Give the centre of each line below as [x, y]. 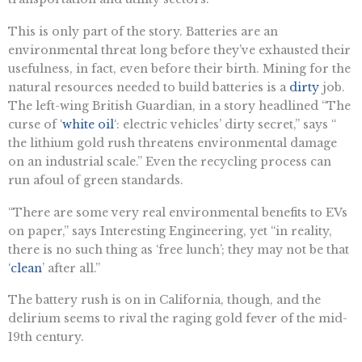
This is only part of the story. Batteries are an [143, 31]
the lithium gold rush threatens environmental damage [173, 143]
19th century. [46, 337]
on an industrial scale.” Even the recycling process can [170, 161]
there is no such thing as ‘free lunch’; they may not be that [179, 249]
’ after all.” [71, 268]
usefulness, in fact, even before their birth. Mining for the [179, 68]
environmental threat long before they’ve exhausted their [179, 50]
